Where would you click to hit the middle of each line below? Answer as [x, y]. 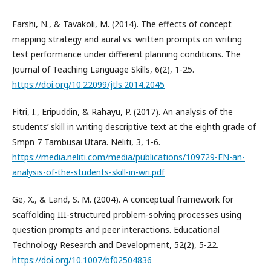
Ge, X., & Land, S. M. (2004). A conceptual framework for [123, 199]
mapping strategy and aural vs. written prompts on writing [127, 39]
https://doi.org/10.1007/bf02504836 [82, 260]
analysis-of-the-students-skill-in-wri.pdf [88, 172]
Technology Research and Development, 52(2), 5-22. [115, 244]
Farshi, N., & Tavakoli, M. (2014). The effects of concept [122, 24]
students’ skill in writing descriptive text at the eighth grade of [134, 126]
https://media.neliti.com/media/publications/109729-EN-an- [129, 157]
